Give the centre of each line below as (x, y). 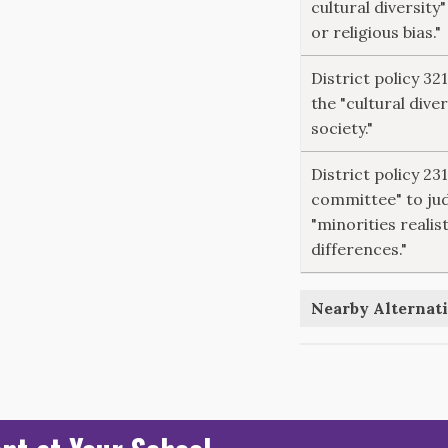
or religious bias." (376, 32)
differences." (359, 249)
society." (342, 128)
